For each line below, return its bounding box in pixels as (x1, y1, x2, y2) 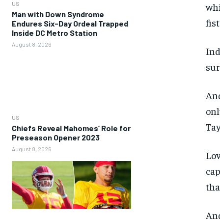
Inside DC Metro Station (12, 27, 97, 37)
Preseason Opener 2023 (12, 132, 100, 142)
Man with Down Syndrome (12, 9, 104, 19)
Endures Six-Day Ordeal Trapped (12, 18, 128, 28)
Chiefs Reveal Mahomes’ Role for (12, 123, 131, 133)
